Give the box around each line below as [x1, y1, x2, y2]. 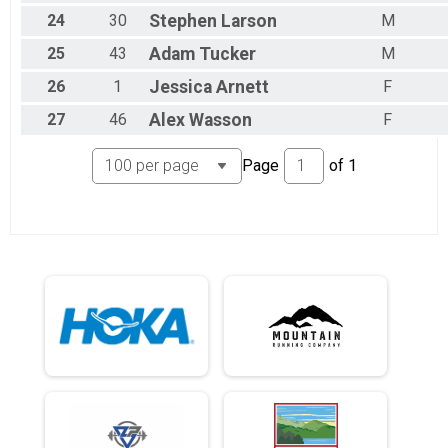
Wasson [189, 110, 252, 131]
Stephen [149, 11, 217, 32]
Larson [221, 11, 277, 32]
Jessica [149, 77, 212, 98]
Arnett [216, 77, 269, 98]
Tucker [199, 44, 256, 65]
